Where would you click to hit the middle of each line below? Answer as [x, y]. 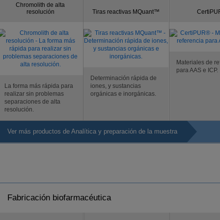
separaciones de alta [32, 102]
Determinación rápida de [124, 78]
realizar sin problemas [34, 94]
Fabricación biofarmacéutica [59, 198]
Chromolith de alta [40, 5]
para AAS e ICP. [197, 70]
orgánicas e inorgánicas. [123, 94]
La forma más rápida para [39, 86]
